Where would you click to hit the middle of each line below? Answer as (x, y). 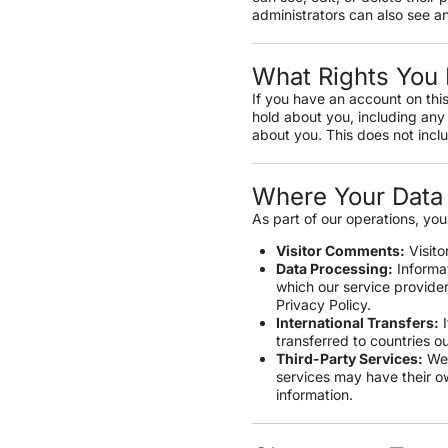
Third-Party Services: (349, 359)
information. (314, 395)
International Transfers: (357, 323)
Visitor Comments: (340, 251)
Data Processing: (334, 269)
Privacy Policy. (323, 305)
